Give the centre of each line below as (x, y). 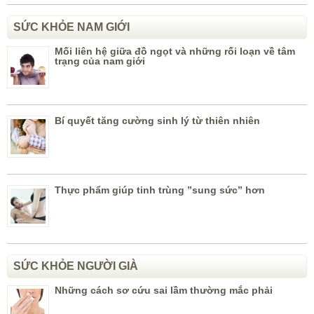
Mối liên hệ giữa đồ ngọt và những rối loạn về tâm (175, 52)
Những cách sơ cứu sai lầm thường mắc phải (164, 291)
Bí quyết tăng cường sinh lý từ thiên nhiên (157, 121)
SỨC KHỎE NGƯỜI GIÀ (76, 266)
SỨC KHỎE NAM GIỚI (71, 27)
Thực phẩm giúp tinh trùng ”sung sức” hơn (160, 190)
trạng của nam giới (100, 61)
